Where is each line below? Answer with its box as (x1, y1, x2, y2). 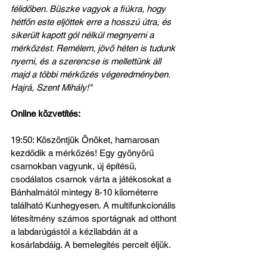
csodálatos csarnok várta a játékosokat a (11, 174, 173, 184)
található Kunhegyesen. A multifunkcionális (11, 200, 178, 210)
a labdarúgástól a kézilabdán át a (11, 226, 140, 237)
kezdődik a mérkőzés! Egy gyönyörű (11, 148, 156, 158)
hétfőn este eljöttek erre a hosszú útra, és (11, 17, 173, 27)
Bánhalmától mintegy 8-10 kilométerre (11, 187, 160, 197)
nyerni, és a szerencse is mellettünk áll (11, 56, 163, 66)
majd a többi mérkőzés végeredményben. (11, 69, 172, 79)
